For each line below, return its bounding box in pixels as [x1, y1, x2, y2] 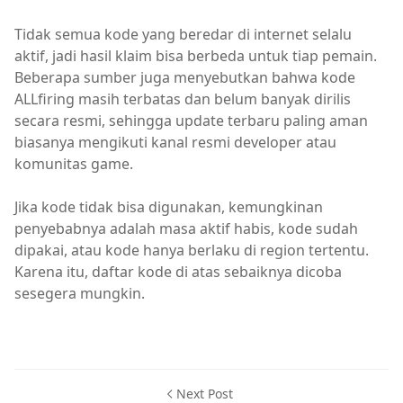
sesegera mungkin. [14, 283, 145, 304]
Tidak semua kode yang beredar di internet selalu [14, 24, 352, 45]
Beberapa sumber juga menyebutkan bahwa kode [14, 67, 355, 88]
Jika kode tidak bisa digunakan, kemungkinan [14, 197, 323, 218]
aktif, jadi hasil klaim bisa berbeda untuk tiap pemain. [14, 46, 377, 67]
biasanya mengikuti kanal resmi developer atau [14, 132, 336, 153]
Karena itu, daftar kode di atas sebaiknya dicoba [14, 262, 342, 282]
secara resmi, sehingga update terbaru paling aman [14, 111, 368, 131]
